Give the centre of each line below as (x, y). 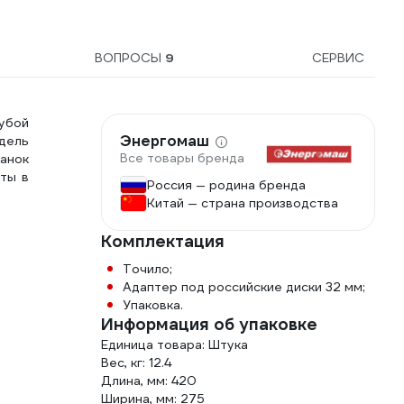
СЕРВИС (338, 58)
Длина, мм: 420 (149, 381)
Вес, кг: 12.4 (136, 363)
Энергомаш (165, 142)
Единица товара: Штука (174, 344)
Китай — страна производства (243, 203)
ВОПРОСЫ (129, 58)
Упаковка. (153, 305)
